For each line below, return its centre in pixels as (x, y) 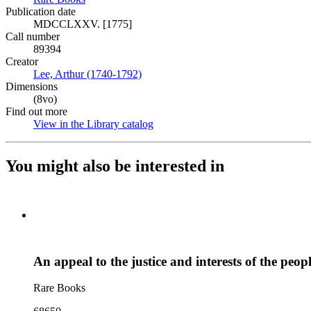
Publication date (41, 11)
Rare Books (59, 288)
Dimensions (32, 86)
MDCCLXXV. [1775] (83, 24)
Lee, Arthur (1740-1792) (87, 74)
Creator (22, 61)
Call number (33, 36)
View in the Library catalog (93, 124)
